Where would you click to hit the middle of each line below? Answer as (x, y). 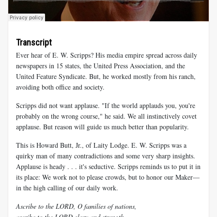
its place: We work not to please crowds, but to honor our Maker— (108, 177)
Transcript (34, 42)
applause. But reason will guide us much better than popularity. (102, 127)
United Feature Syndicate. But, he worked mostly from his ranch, (106, 77)
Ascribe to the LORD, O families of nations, (76, 206)
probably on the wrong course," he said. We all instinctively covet (106, 116)
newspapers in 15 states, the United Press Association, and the (101, 66)
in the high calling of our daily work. (67, 188)
